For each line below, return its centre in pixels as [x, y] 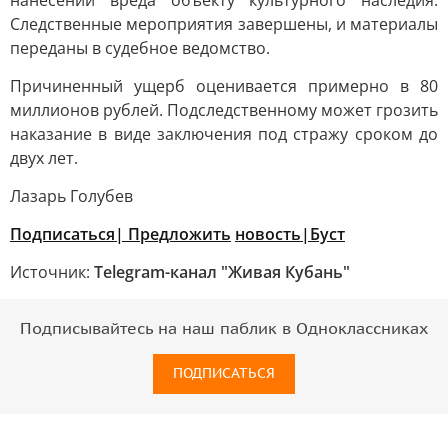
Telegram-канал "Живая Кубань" [222, 272]
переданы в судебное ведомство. [140, 48]
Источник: [52, 272]
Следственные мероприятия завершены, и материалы [224, 24]
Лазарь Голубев [71, 196]
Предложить [179, 234]
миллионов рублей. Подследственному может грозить [224, 110]
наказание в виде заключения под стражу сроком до [224, 134]
